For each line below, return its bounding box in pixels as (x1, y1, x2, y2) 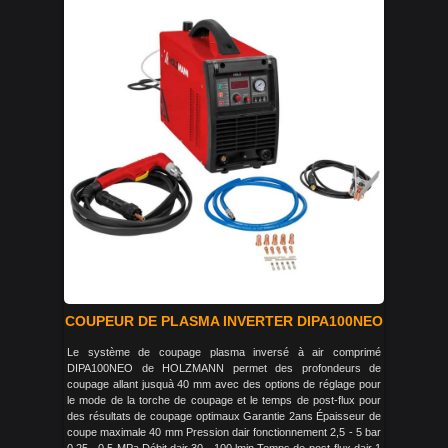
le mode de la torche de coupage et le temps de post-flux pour (67, 394, 381, 406)
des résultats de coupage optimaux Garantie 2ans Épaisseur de (67, 410, 381, 422)
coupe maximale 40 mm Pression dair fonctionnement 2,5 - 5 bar (67, 426, 381, 438)
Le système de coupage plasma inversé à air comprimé (67, 346, 381, 358)
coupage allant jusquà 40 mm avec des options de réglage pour (67, 378, 381, 390)
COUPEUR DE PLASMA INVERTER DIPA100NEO (65, 313, 383, 329)
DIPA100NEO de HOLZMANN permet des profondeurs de (67, 362, 381, 374)
